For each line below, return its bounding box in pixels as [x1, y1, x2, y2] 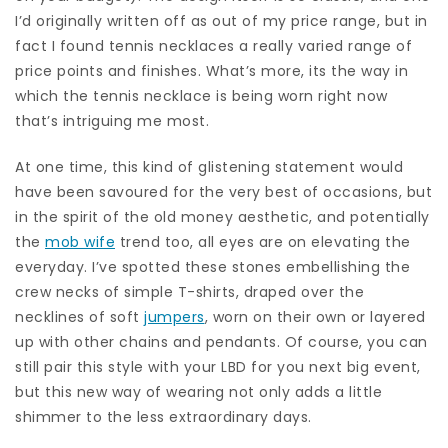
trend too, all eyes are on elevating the [115, 231, 411, 252]
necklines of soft [15, 306, 144, 327]
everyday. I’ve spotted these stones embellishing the [15, 256, 410, 277]
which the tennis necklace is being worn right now [15, 85, 388, 106]
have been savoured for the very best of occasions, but [15, 181, 432, 202]
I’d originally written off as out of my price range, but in [15, 10, 428, 31]
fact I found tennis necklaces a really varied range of [15, 35, 412, 56]
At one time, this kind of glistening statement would [15, 156, 403, 177]
